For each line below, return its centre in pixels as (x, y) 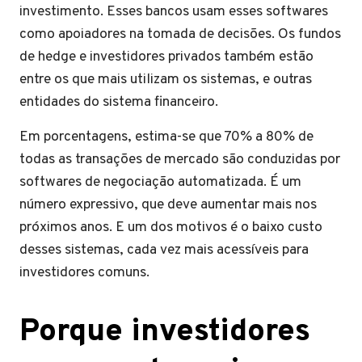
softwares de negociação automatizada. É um (160, 182)
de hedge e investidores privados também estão (166, 57)
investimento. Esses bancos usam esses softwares (174, 12)
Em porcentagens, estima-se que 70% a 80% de (166, 137)
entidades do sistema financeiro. (119, 102)
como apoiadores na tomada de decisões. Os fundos (180, 34)
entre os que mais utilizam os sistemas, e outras (166, 80)
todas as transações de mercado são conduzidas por (180, 160)
